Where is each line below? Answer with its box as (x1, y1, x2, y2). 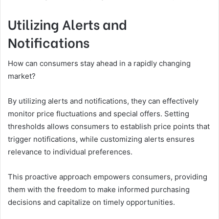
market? (8, 71, 36, 81)
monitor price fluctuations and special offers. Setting (8, 109, 189, 119)
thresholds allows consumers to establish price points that (8, 122, 210, 131)
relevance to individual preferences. (8, 147, 132, 157)
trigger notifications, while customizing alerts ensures (8, 134, 195, 144)
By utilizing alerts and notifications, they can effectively (8, 96, 198, 106)
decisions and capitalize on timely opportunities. (8, 197, 175, 207)
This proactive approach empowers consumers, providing (8, 172, 207, 182)
